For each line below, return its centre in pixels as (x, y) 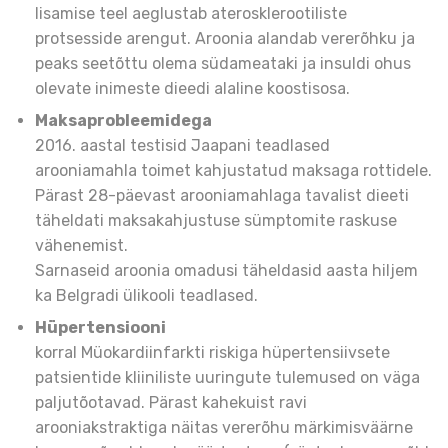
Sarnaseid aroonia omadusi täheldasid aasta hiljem (226, 271)
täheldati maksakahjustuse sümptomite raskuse (216, 221)
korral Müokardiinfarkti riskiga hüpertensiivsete (212, 353)
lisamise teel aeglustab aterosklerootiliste (191, 14)
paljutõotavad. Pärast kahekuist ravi (171, 403)
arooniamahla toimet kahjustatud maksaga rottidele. (233, 171)
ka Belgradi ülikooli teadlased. (146, 296)
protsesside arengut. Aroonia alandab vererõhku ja (225, 39)
